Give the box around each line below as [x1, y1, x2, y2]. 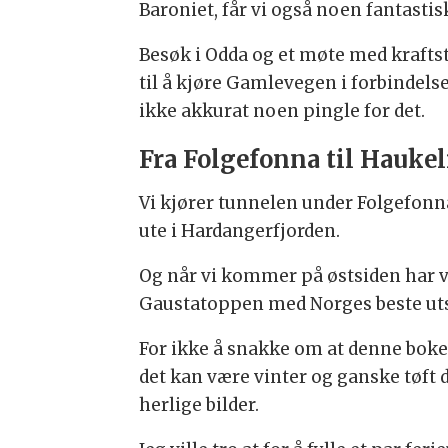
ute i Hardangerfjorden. [139, 219, 341, 242]
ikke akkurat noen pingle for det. [139, 100, 426, 123]
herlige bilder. [139, 393, 260, 416]
